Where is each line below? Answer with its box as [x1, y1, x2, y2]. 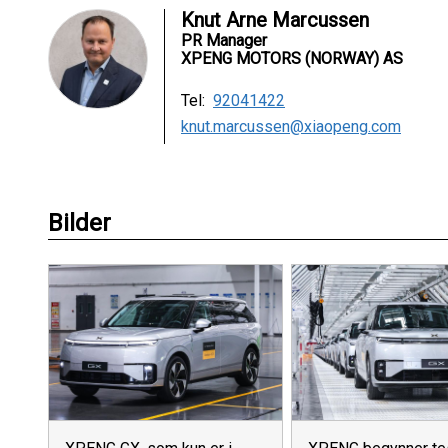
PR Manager [181, 31, 267, 50]
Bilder [48, 209, 111, 237]
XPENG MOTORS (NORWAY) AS [181, 49, 403, 68]
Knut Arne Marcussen [181, 8, 369, 32]
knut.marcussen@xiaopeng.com [181, 117, 401, 136]
